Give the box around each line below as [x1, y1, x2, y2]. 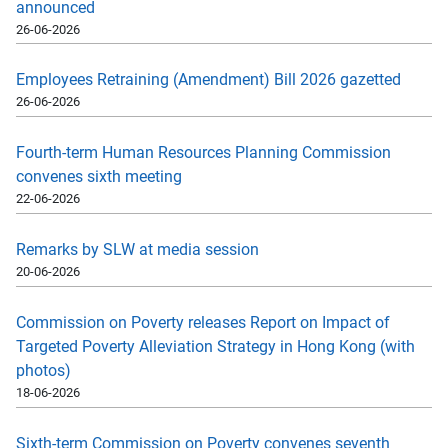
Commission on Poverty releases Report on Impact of [16, 312, 390, 332]
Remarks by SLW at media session [16, 239, 259, 259]
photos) [16, 360, 71, 380]
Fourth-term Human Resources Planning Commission [16, 143, 391, 163]
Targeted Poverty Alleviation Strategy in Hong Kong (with [16, 336, 415, 356]
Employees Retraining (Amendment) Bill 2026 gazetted [16, 70, 401, 90]
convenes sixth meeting [16, 167, 182, 187]
